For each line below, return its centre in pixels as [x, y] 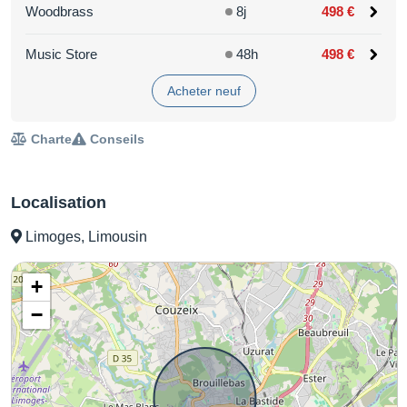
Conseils [115, 139]
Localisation [59, 202]
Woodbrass [60, 11]
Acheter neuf [203, 90]
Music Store [61, 54]
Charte [50, 139]
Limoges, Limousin [84, 236]
